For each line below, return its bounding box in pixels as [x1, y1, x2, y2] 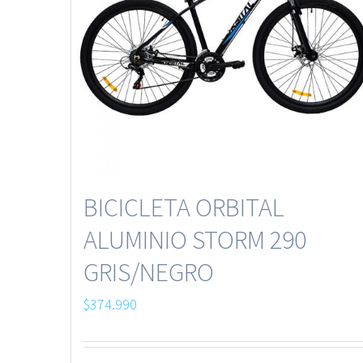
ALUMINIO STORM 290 [83, 223, 306, 256]
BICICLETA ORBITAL [83, 190, 284, 224]
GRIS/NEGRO [83, 255, 214, 288]
